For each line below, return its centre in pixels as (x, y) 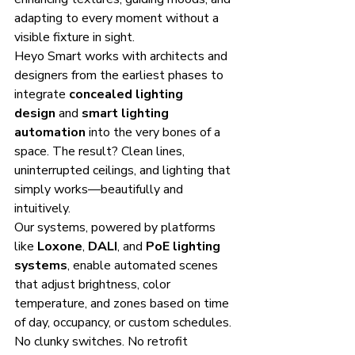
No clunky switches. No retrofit (103, 341)
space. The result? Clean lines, (101, 151)
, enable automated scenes (144, 265)
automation (50, 132)
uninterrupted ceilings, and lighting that (124, 170)
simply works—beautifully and (100, 189)
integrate (42, 94)
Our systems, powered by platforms (116, 227)
